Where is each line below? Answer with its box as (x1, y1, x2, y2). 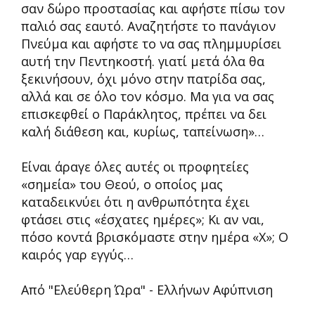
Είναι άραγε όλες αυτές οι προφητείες (21, 158, 249, 175)
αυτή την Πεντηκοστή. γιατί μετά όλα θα (21, 53, 264, 70)
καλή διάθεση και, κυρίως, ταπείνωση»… (21, 123, 264, 140)
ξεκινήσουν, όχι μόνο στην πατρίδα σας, (21, 70, 266, 87)
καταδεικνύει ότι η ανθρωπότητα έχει (21, 193, 250, 210)
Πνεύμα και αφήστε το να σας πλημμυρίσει (21, 35, 281, 52)
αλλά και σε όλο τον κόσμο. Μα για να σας (21, 88, 274, 105)
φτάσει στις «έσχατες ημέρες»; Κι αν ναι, (21, 211, 264, 228)
